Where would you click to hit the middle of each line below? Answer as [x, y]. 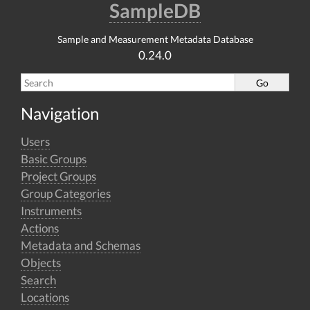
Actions [40, 228]
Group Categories [66, 193]
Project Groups [58, 176]
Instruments [51, 211]
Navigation [60, 113]
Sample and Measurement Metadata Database [155, 39]
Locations [45, 297]
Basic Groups [54, 159]
